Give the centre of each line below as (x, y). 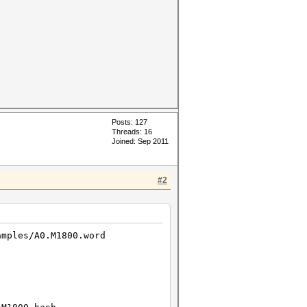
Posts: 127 (130, 122)
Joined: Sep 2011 (140, 141)
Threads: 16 (132, 132)
